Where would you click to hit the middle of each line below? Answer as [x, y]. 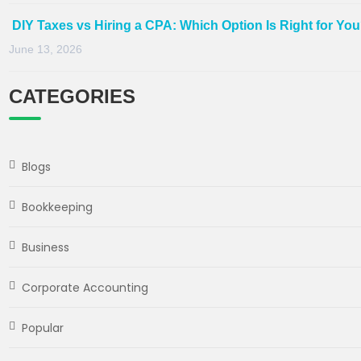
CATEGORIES [72, 96]
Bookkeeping [57, 207]
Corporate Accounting [85, 287]
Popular [43, 328]
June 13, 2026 [46, 49]
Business [46, 247]
